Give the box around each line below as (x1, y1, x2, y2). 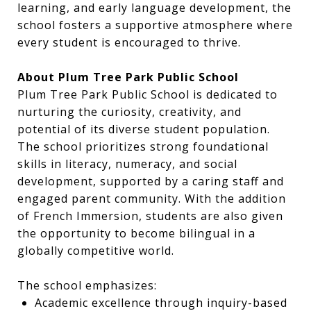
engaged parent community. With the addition (17, 191, 286, 206)
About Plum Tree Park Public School (17, 69, 239, 85)
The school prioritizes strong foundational (17, 139, 269, 154)
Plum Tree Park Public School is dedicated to (17, 87, 278, 102)
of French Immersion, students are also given (17, 208, 283, 224)
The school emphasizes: (17, 278, 157, 293)
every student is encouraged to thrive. (17, 35, 241, 50)
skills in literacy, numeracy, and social (17, 156, 237, 171)
